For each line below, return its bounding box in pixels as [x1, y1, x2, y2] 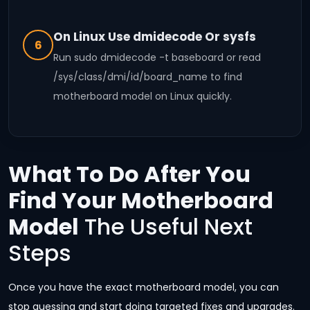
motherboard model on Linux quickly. [53, 89, 232, 104]
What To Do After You [8, 158, 250, 190]
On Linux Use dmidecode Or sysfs [53, 28, 256, 46]
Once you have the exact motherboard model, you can [8, 280, 279, 295]
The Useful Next [79, 211, 253, 243]
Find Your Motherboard [8, 185, 273, 217]
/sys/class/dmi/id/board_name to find [53, 70, 242, 84]
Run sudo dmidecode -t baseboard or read [53, 51, 261, 65]
